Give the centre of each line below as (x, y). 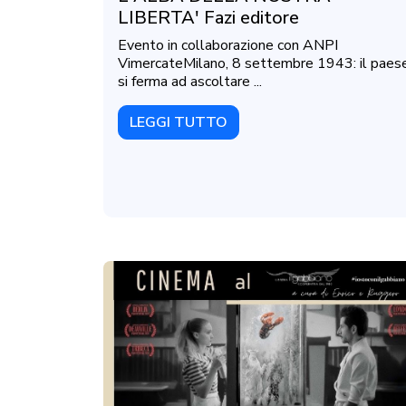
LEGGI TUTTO (179, 122)
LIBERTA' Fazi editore (208, 17)
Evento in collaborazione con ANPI (228, 45)
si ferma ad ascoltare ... (190, 81)
